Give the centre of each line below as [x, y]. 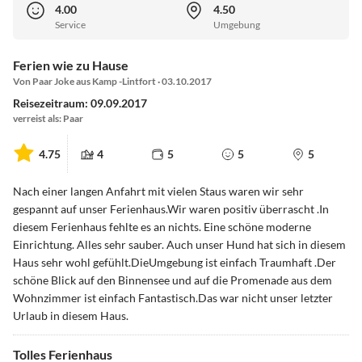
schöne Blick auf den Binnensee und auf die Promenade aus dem [173, 280]
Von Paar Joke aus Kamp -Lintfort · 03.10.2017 [112, 82]
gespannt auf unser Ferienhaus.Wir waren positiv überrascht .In [171, 209]
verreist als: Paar [48, 119]
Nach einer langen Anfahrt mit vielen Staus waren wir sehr [158, 192]
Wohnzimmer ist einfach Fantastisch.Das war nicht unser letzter [173, 298]
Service [70, 25]
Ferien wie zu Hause [71, 65]
